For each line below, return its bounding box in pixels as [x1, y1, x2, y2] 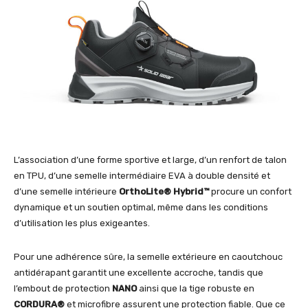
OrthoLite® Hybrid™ [119, 186, 209, 197]
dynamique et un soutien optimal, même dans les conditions [14, 201, 268, 212]
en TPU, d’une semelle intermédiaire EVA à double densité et [14, 170, 270, 181]
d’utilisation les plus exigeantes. [14, 217, 150, 228]
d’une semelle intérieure [14, 186, 119, 197]
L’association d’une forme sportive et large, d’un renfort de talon [14, 154, 287, 165]
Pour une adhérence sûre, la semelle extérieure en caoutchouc [14, 251, 283, 262]
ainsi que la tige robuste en [137, 283, 254, 294]
